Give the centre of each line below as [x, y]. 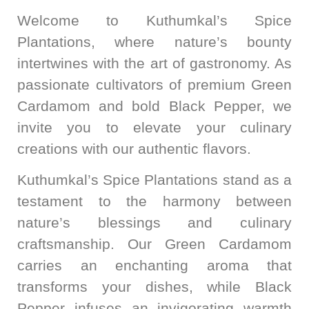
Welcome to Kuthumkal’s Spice [154, 20]
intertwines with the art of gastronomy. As [154, 63]
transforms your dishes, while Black [154, 287]
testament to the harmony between [154, 201]
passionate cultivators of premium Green [154, 84]
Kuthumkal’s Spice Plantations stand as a [154, 180]
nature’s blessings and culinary [154, 223]
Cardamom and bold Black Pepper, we [154, 106]
